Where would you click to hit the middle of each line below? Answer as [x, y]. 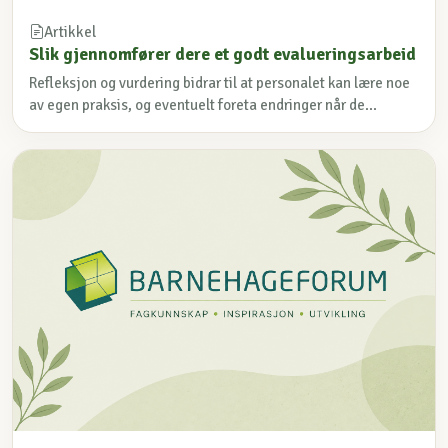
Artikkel [70, 31]
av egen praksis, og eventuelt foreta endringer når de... [203, 105]
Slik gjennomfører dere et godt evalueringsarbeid [222, 53]
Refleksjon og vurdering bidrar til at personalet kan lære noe [219, 83]
